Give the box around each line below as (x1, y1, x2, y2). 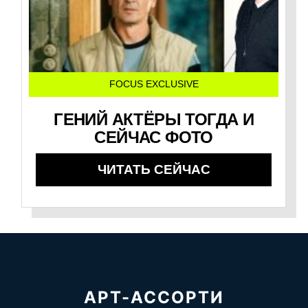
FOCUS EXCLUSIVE (109, 79, 199, 90)
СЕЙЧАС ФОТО (94, 128, 213, 147)
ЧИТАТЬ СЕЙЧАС (97, 162, 210, 177)
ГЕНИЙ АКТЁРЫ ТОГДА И (54, 110, 254, 129)
